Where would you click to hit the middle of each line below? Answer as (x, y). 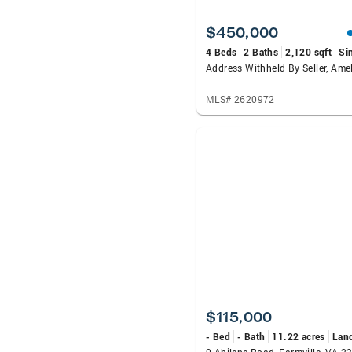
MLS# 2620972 (240, 99)
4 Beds (222, 52)
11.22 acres (299, 336)
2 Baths (261, 52)
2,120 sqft (309, 52)
